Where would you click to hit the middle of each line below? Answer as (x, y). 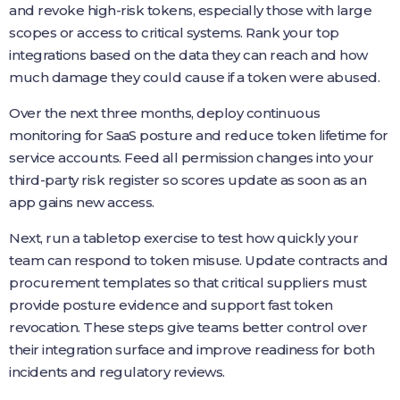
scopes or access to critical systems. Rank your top (174, 32)
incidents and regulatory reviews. (117, 371)
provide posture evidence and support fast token (171, 304)
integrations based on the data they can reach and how (188, 54)
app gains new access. (82, 202)
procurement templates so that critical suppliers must (188, 282)
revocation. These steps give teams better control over (188, 327)
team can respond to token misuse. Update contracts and (198, 260)
